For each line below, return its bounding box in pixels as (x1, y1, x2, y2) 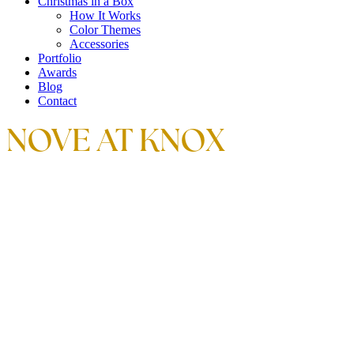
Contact (38, 94, 77, 107)
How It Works (70, 9, 141, 22)
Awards (38, 66, 77, 79)
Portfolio (38, 51, 81, 65)
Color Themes (70, 23, 141, 36)
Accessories (70, 37, 129, 51)
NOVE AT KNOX (6, 127, 224, 159)
